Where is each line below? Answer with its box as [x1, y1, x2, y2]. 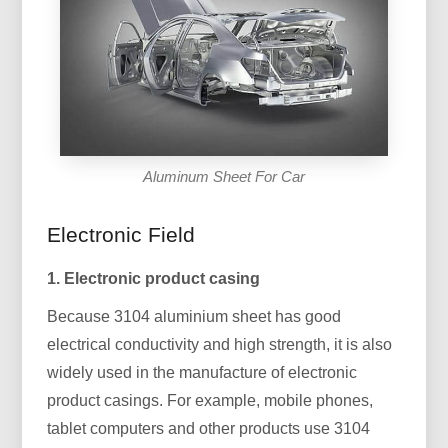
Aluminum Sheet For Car [142, 167, 305, 185]
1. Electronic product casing [47, 269, 261, 287]
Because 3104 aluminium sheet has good [47, 307, 342, 325]
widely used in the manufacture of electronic [47, 363, 358, 381]
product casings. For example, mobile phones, [47, 391, 374, 409]
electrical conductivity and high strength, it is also [47, 335, 393, 353]
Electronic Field [47, 222, 196, 246]
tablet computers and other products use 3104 [47, 419, 371, 437]
